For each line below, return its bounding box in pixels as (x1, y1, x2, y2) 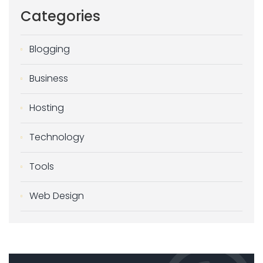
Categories (21, 6, 100, 26)
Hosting (29, 101, 64, 114)
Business (29, 72, 68, 85)
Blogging (29, 42, 70, 56)
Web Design (29, 189, 84, 203)
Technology (29, 130, 85, 144)
